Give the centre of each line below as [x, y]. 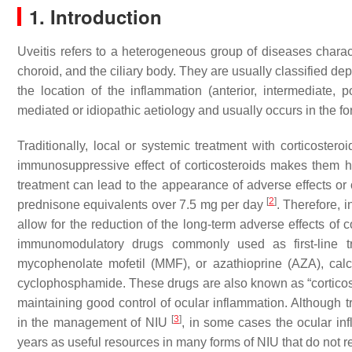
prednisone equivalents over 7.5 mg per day [142, 205]
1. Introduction [95, 16]
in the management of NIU [95, 323]
